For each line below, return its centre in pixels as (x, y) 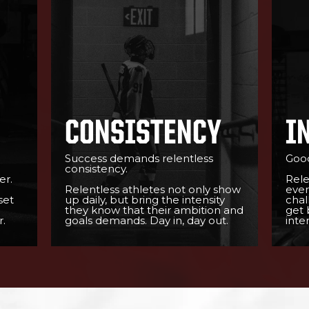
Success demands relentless (139, 158)
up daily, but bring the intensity (145, 200)
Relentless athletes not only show (153, 189)
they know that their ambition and (154, 210)
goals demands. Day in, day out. (147, 220)
